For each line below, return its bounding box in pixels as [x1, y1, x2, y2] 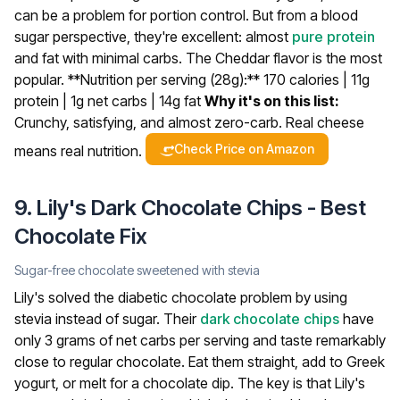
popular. [14, 71, 68, 89]
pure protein [292, 28, 375, 46]
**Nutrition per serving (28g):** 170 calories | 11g [68, 71, 370, 89]
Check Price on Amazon [174, 141, 314, 157]
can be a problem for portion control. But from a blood [14, 6, 358, 25]
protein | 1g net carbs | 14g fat [14, 92, 204, 111]
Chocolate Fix [14, 223, 147, 250]
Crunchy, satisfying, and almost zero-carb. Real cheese [14, 113, 364, 132]
